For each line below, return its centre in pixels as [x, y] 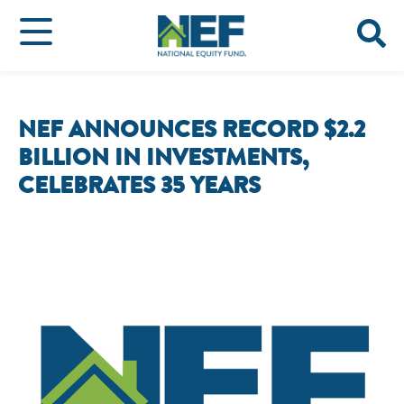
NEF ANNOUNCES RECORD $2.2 [192, 130]
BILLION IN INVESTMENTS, [163, 158]
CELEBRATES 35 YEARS [139, 186]
